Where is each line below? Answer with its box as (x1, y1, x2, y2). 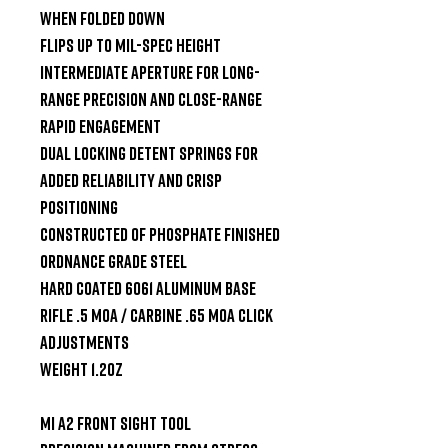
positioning (40, 195, 118, 218)
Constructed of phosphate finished (40, 222, 280, 245)
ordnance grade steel (40, 249, 187, 272)
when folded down (40, 6, 165, 29)
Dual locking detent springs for (40, 141, 258, 164)
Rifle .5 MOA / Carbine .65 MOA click (40, 303, 273, 326)
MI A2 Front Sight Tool (40, 411, 191, 434)
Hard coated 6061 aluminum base (40, 276, 256, 299)
